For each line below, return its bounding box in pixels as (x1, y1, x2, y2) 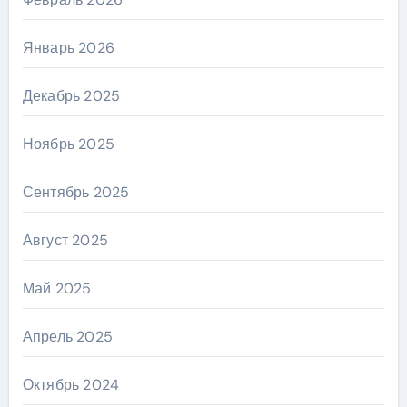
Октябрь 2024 (22, 374, 120, 394)
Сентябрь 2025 (22, 182, 130, 202)
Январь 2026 (22, 37, 114, 57)
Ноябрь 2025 (22, 134, 114, 154)
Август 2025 (22, 230, 108, 250)
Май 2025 (22, 278, 92, 298)
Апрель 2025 (22, 326, 113, 346)
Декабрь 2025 (22, 85, 121, 105)
